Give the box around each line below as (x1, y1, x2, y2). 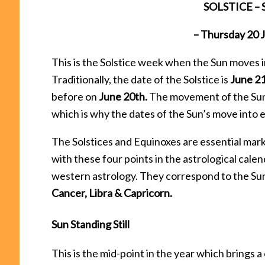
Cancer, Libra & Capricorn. (51, 186, 172, 199)
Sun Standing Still (51, 217, 130, 231)
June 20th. (99, 89, 147, 103)
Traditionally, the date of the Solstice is (51, 72, 230, 86)
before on (51, 89, 99, 103)
